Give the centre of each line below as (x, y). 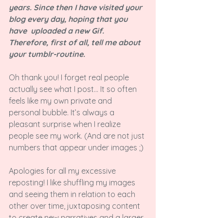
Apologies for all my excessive (63, 171)
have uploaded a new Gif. (57, 31)
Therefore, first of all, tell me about (76, 42)
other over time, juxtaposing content (75, 206)
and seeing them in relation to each (73, 194)
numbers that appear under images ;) (76, 147)
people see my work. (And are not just (78, 136)
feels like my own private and (61, 101)
